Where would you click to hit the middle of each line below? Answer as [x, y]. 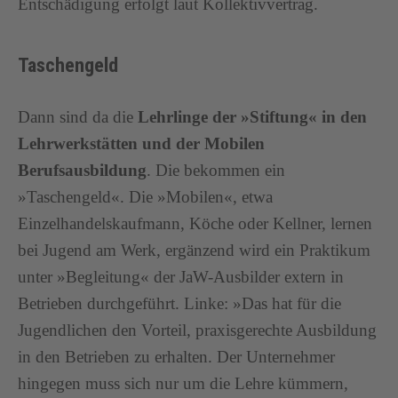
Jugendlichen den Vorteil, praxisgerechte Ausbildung [197, 330]
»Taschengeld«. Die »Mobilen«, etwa [145, 197]
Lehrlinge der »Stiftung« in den [252, 117]
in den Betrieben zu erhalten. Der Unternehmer [176, 357]
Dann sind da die [78, 117]
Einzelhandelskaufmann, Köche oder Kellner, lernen [195, 223]
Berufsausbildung [82, 170]
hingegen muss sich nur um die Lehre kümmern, [183, 383]
